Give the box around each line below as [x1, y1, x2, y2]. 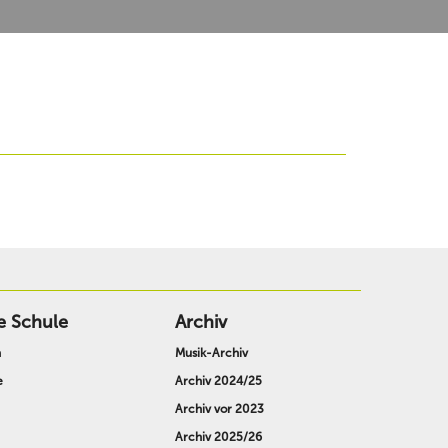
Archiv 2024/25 [174, 374, 262, 389]
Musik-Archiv [174, 346, 248, 361]
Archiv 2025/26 [174, 430, 262, 445]
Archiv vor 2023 [174, 402, 264, 417]
